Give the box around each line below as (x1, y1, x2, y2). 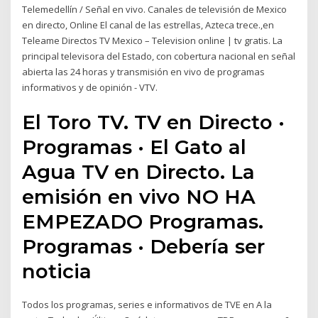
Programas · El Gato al (22, 134, 247, 159)
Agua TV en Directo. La (22, 159, 256, 184)
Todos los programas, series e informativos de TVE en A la (22, 297, 273, 311)
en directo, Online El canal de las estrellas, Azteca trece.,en (22, 18, 275, 32)
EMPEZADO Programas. (22, 209, 264, 234)
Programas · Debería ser (22, 234, 265, 258)
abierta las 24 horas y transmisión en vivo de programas (22, 65, 265, 79)
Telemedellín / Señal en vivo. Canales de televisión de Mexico (22, 3, 287, 16)
